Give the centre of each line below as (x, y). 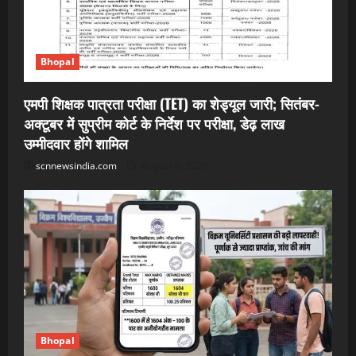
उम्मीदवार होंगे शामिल (76, 143)
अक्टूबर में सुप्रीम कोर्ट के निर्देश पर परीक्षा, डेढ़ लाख (154, 123)
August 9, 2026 (173, 165)
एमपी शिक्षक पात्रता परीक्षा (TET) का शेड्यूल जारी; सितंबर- (172, 103)
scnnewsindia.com (76, 165)
